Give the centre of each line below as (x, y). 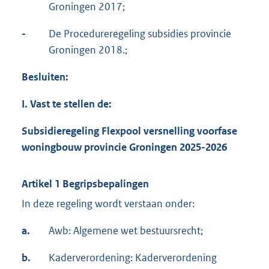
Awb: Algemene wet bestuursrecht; (126, 231)
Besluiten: (45, 77)
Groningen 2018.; (88, 50)
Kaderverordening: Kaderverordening (133, 258)
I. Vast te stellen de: (67, 104)
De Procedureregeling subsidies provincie (140, 34)
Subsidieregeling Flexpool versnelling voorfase (129, 131)
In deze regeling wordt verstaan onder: (108, 204)
